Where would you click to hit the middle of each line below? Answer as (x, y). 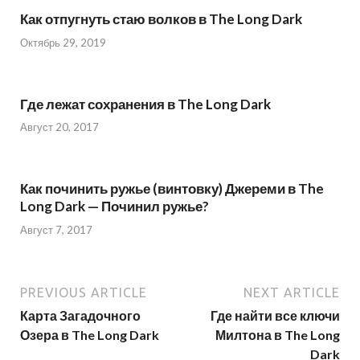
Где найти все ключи (275, 315)
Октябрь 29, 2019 (63, 42)
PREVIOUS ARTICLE (84, 292)
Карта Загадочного (80, 315)
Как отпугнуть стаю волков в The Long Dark (161, 19)
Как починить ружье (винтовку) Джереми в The (172, 189)
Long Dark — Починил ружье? (115, 207)
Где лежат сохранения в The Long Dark (145, 104)
